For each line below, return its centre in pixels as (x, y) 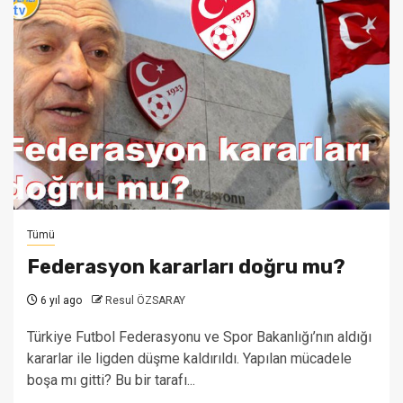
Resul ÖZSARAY (145, 300)
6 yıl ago (60, 300)
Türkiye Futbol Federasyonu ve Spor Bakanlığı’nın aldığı (199, 337)
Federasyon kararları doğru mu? (186, 267)
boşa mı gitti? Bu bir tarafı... (111, 380)
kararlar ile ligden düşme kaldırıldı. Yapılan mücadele (189, 358)
